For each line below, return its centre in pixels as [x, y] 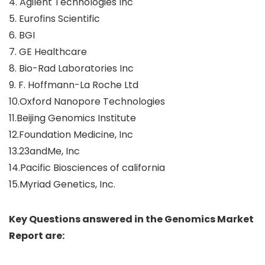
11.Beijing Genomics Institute [72, 118]
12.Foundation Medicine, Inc [71, 135]
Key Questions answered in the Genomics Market [131, 219]
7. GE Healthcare [48, 52]
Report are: [37, 236]
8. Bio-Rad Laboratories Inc [71, 69]
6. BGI [22, 35]
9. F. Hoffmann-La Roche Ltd [74, 85]
